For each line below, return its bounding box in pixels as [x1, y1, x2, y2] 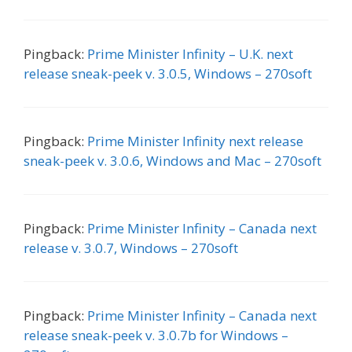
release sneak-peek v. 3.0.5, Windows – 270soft [24, 64, 312, 82]
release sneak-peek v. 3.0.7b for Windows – [24, 325, 288, 344]
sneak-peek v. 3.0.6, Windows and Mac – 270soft [24, 151, 321, 170]
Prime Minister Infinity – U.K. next [87, 44, 293, 63]
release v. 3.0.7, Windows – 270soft [24, 238, 238, 257]
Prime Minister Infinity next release [87, 131, 303, 150]
